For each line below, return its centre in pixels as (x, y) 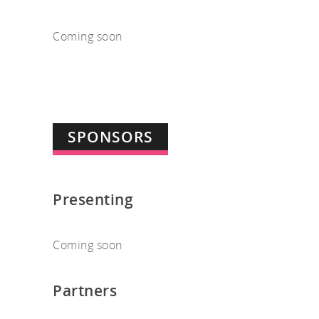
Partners (85, 291)
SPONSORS (110, 137)
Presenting (93, 200)
